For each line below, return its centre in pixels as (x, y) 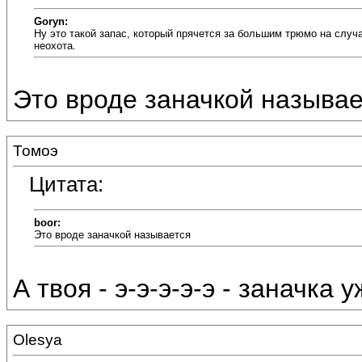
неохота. (55, 45)
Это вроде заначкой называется (112, 234)
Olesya (38, 340)
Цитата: (66, 185)
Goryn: (51, 21)
